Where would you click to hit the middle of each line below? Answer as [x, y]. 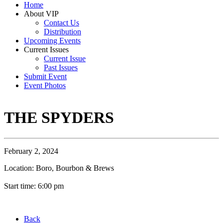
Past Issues [61, 67]
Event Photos [45, 85]
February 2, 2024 [31, 151]
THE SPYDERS [59, 118]
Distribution [62, 32]
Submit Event [45, 76]
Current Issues [46, 50]
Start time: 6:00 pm [34, 186]
